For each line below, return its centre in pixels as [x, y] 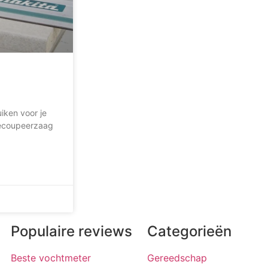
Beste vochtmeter [51, 258]
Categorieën [189, 231]
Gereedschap [177, 258]
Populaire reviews [71, 231]
